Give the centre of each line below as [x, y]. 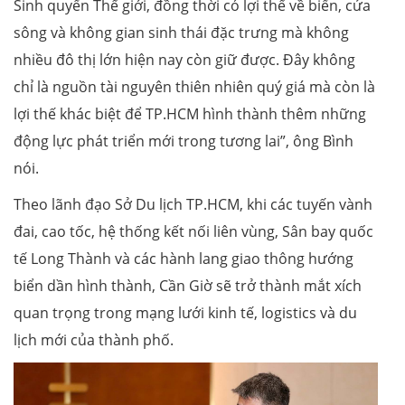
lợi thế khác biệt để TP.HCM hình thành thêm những [190, 113]
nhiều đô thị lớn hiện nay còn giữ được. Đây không [184, 59]
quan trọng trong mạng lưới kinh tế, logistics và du [185, 312]
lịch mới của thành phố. [94, 339]
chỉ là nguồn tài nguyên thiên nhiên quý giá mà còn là [194, 86]
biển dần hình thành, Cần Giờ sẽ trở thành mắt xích [188, 285]
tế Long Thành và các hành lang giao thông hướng [184, 258]
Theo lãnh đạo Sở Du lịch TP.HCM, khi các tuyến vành [193, 204]
